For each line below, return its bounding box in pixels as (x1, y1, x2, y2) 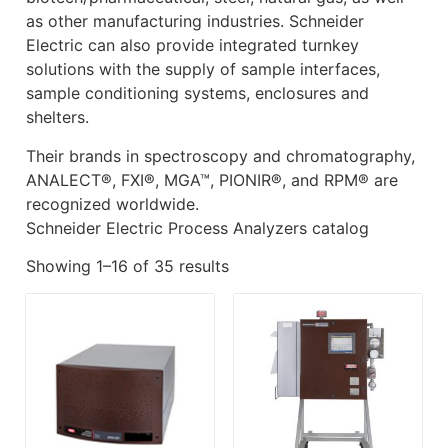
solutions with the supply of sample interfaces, (26, 59, 381, 80)
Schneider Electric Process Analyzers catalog (26, 217, 370, 238)
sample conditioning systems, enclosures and (26, 83, 370, 104)
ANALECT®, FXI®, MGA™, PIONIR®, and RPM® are (26, 169, 399, 190)
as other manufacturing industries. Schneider (26, 11, 365, 32)
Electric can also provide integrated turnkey (26, 35, 360, 56)
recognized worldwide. (26, 193, 200, 214)
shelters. (26, 107, 90, 128)
